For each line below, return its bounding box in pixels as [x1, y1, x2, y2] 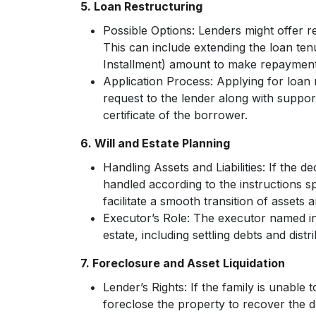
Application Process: [103, 74, 213, 88]
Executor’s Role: [103, 211, 190, 225]
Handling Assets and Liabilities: [103, 160, 265, 174]
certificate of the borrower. [103, 108, 248, 122]
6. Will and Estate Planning [80, 136, 230, 150]
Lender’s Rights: [103, 280, 187, 294]
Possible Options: [103, 23, 195, 37]
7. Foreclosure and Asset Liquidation [80, 256, 285, 270]
